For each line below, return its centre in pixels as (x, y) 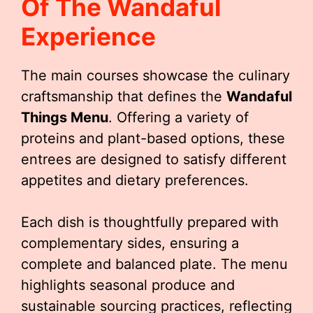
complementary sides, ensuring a (130, 243)
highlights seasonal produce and (128, 285)
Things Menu (65, 117)
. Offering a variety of (179, 117)
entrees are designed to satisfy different (154, 159)
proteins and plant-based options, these (153, 138)
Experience (88, 36)
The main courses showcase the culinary (155, 75)
